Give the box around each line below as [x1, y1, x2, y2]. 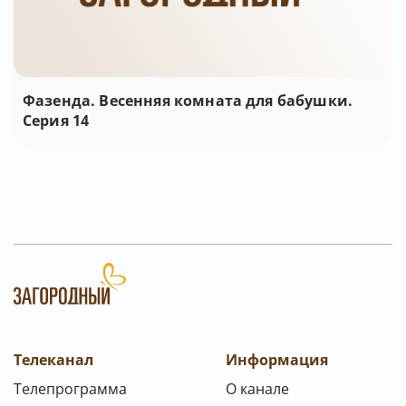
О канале [226, 379, 289, 400]
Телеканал [14, 350, 93, 371]
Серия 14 [23, 111, 90, 131]
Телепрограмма [14, 379, 127, 400]
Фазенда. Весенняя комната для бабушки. [23, 91, 353, 111]
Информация [226, 350, 328, 371]
